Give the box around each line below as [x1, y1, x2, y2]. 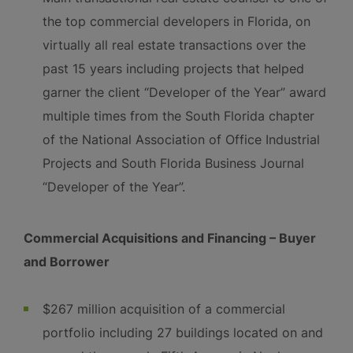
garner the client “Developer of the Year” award [43, 84, 326, 100]
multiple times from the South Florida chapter [43, 108, 314, 124]
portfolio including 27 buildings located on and [43, 325, 323, 340]
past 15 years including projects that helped [43, 61, 304, 76]
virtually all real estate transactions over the [43, 37, 306, 53]
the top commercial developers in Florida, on [43, 13, 310, 29]
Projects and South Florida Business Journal [43, 155, 304, 171]
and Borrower [24, 254, 110, 269]
